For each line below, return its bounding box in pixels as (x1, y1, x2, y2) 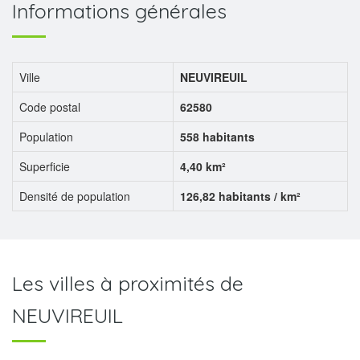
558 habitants (180, 129, 255, 145)
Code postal (19, 99, 80, 115)
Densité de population (19, 188, 130, 204)
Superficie (19, 158, 70, 174)
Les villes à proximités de (12, 271, 243, 296)
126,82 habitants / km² (180, 188, 301, 204)
